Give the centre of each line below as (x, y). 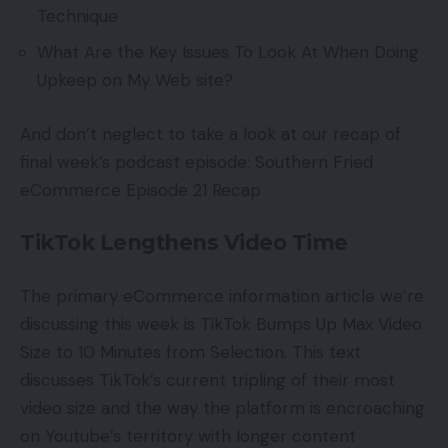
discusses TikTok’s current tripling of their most (207, 379)
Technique (80, 15)
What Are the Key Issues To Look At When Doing (228, 52)
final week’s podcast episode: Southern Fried (196, 161)
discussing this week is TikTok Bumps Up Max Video (221, 323)
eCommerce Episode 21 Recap (140, 189)
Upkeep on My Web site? (135, 80)
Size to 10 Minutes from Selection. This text (190, 351)
